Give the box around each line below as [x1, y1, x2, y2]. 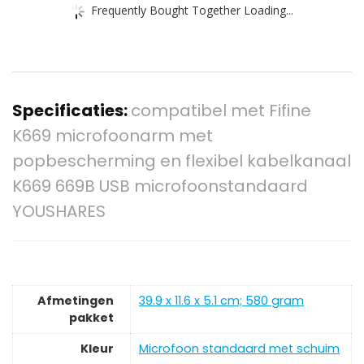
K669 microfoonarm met [12, 124, 213, 148]
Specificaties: [12, 99, 131, 123]
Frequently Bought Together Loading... [91, 2, 293, 18]
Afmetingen [37, 292, 114, 309]
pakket [69, 309, 114, 326]
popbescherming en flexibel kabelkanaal [12, 149, 351, 173]
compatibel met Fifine [131, 99, 311, 123]
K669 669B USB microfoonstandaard [12, 175, 308, 198]
